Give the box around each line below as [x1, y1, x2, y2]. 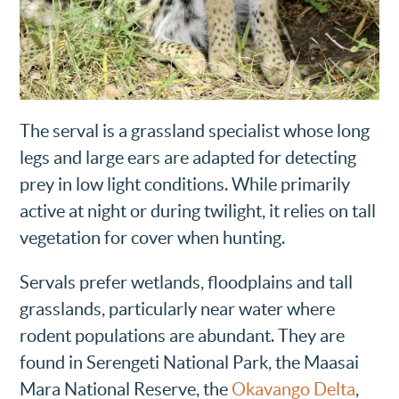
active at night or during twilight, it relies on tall [20, 200, 377, 221]
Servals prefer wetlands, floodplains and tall [20, 272, 354, 292]
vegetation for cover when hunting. [20, 227, 286, 248]
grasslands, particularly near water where [20, 298, 336, 319]
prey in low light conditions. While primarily [20, 174, 351, 194]
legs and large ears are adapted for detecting [20, 147, 357, 167]
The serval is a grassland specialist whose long [20, 120, 370, 141]
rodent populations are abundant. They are [20, 325, 346, 346]
